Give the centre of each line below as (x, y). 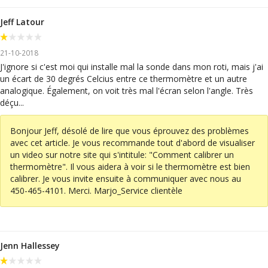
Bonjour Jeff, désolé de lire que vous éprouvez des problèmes (130, 130)
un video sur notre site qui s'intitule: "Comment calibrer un (122, 154)
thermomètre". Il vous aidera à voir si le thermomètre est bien (130, 166)
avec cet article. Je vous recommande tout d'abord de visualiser (133, 142)
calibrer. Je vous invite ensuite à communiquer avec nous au (126, 178)
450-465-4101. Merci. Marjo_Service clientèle (96, 190)
